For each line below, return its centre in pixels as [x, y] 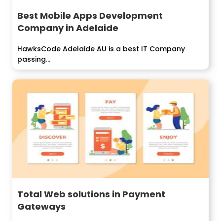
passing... [34, 59]
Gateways [41, 206]
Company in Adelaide [68, 28]
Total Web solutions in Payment [91, 194]
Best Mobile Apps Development [90, 16]
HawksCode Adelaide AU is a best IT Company [101, 49]
